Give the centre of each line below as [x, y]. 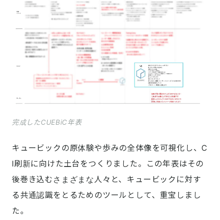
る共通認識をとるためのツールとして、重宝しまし [107, 195]
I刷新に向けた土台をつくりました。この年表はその [108, 164]
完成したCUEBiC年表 [47, 122]
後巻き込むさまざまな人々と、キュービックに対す [107, 179]
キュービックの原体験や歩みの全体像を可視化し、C [110, 148]
